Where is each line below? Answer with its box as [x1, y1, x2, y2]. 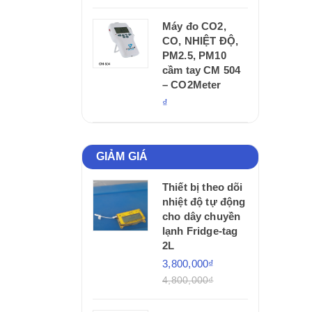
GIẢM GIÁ [96, 150, 148, 162]
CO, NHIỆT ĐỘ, [162, 34, 238, 47]
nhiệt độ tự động [162, 195, 246, 208]
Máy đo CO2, [162, 19, 226, 32]
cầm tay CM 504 [162, 63, 241, 76]
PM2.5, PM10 [162, 49, 226, 61]
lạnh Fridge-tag [162, 224, 238, 237]
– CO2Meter [162, 78, 221, 91]
